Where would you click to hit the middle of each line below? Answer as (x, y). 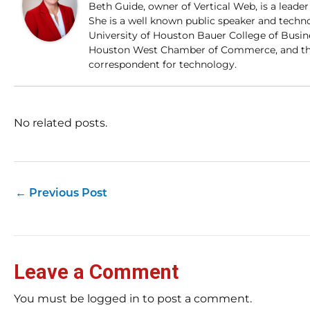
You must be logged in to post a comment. (133, 299)
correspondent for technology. (163, 65)
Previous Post (67, 194)
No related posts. (61, 123)
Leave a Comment (96, 272)
